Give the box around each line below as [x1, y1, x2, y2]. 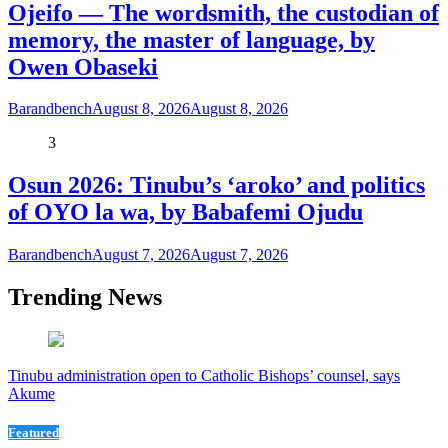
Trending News [8, 284, 162, 311]
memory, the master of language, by [8, 26, 375, 53]
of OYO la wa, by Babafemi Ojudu [8, 199, 363, 226]
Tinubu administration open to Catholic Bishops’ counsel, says [8, 367, 400, 385]
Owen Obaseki [8, 53, 158, 80]
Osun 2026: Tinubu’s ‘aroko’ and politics [8, 172, 425, 199]
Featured [8, 425, 59, 441]
